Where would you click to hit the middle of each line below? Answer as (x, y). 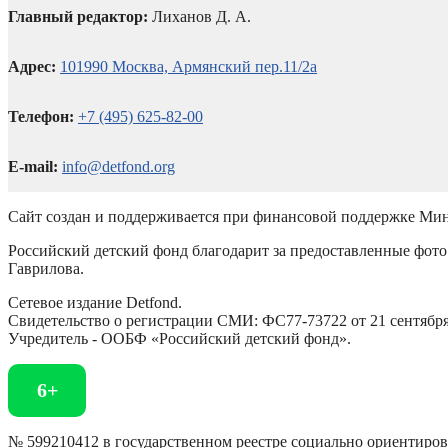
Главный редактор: (78, 16)
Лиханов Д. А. (199, 16)
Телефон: (41, 116)
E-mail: (33, 166)
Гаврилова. (46, 268)
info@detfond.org (118, 166)
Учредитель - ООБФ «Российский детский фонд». (179, 338)
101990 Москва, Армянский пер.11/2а (188, 66)
